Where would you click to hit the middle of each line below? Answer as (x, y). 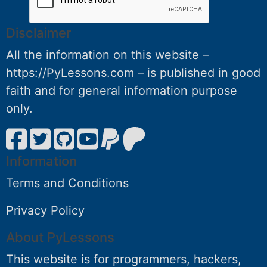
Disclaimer (38, 32)
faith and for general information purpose (122, 90)
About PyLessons (60, 237)
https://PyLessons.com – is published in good (133, 72)
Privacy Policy (45, 210)
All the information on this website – (107, 55)
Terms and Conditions (67, 183)
